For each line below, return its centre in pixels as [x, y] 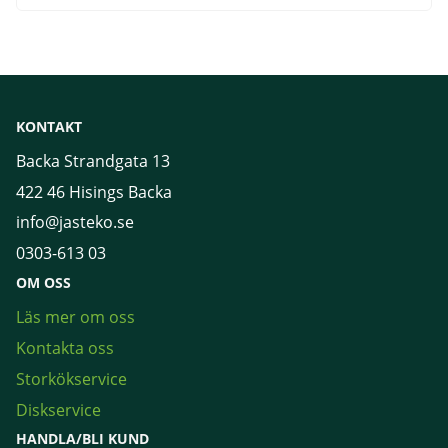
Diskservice [58, 409]
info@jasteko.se [75, 222]
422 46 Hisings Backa [94, 191]
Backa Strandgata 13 [93, 160]
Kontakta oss [65, 347]
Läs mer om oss [75, 317]
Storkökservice [71, 378]
